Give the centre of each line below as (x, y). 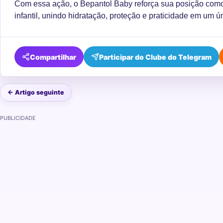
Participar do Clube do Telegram (155, 57)
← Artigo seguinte (36, 93)
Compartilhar (53, 57)
